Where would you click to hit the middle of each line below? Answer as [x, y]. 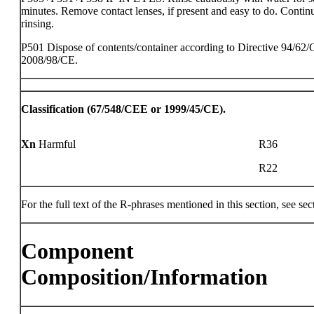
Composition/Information [144, 277]
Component [77, 251]
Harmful [57, 144]
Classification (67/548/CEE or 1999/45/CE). [123, 109]
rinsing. [37, 23]
